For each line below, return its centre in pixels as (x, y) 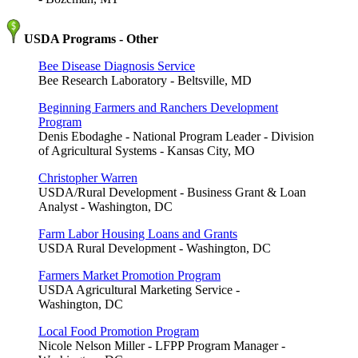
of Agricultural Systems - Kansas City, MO (147, 150)
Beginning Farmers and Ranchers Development (158, 107)
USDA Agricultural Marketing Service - (139, 289)
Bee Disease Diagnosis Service (117, 66)
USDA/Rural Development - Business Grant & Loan (172, 192)
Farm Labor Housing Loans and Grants (138, 233)
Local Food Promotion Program (119, 331)
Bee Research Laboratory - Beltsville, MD (145, 80)
